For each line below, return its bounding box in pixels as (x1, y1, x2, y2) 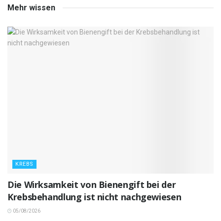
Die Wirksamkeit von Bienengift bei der (7, 179, 176, 191)
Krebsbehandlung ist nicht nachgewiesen (7, 191, 182, 203)
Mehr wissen (7, 2, 55, 12)
